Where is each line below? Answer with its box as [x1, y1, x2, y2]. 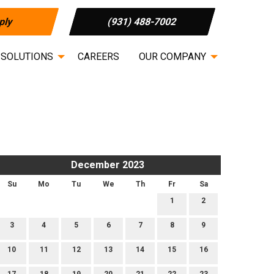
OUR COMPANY [139, 50, 206, 62]
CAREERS [78, 50, 119, 62]
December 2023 [70, 159, 144, 171]
